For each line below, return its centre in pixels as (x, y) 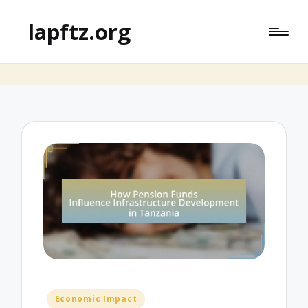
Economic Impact (96, 299)
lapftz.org (80, 32)
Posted (63, 297)
